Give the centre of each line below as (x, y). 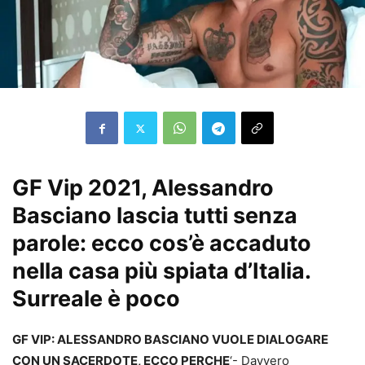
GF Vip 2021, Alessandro (143, 188)
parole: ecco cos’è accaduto (162, 244)
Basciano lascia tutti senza (155, 216)
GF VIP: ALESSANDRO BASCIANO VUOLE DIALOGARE (170, 340)
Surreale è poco (96, 299)
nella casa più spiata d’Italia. (161, 271)
